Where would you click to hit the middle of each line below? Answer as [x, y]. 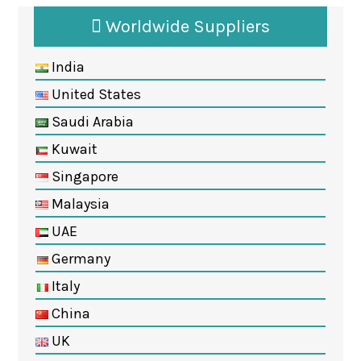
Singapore [83, 176]
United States [94, 94]
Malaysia [79, 203]
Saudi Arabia [91, 121]
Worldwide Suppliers [186, 26]
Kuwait [73, 149]
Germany [79, 258]
